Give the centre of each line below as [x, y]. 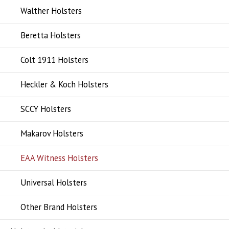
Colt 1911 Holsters [54, 60]
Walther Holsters [51, 10]
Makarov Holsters [52, 133]
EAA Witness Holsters [59, 158]
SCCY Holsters [46, 109]
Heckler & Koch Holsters [64, 84]
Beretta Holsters [51, 35]
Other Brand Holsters [59, 207]
